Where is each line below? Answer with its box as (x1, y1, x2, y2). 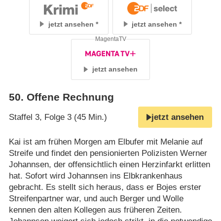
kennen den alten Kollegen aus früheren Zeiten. (8, 205, 182, 215)
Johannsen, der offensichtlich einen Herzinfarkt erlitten (8, 159, 210, 169)
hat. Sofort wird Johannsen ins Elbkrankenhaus (8, 171, 183, 181)
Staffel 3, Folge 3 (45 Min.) (8, 112, 107, 122)
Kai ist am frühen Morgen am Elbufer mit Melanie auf (8, 137, 203, 147)
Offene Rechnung (26, 91, 114, 103)
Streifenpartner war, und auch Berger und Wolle (8, 193, 184, 203)
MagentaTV (95, 36, 126, 42)
